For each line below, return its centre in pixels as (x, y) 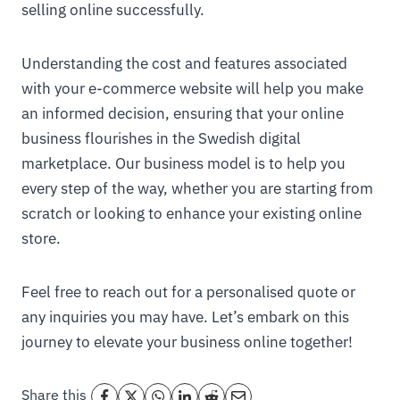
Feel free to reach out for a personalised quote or (188, 292)
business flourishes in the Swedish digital (161, 138)
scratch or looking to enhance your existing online (192, 213)
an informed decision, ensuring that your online (183, 113)
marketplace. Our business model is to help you (183, 163)
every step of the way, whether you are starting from (197, 188)
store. (41, 238)
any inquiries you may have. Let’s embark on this (185, 317)
